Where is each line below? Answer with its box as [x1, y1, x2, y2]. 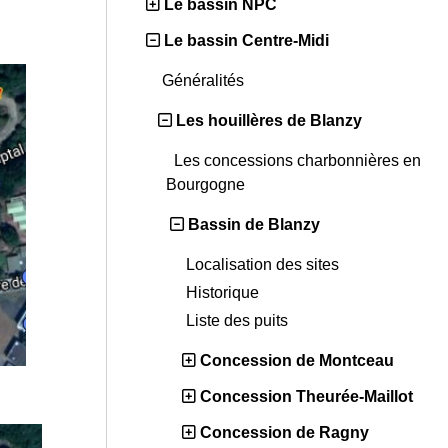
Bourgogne [166, 176, 249, 194]
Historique [186, 284, 263, 302]
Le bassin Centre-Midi [164, 32, 329, 50]
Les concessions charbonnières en [174, 152, 421, 170]
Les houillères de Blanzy [176, 112, 362, 130]
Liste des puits [186, 312, 292, 330]
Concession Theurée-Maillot [200, 388, 413, 406]
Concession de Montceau [200, 352, 394, 370]
